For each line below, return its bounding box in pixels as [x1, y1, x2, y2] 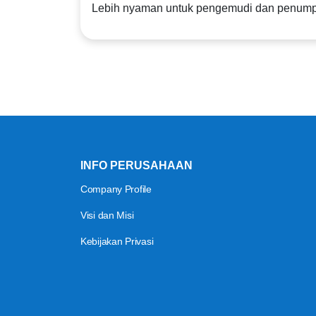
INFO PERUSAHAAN [80, 159, 193, 171]
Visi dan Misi [80, 209, 134, 221]
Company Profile [80, 183, 152, 195]
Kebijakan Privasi [80, 236, 154, 247]
